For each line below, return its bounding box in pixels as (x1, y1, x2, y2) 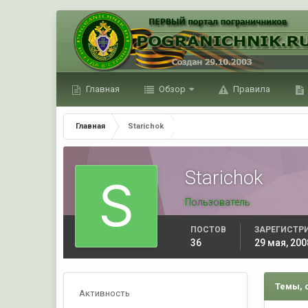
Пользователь (185, 197, 251, 208)
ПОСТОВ (190, 225, 227, 234)
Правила (231, 84, 271, 94)
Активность (79, 288, 131, 298)
